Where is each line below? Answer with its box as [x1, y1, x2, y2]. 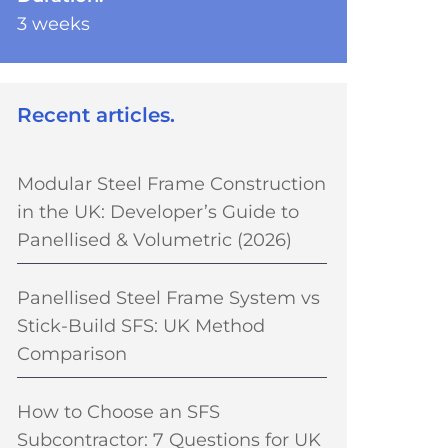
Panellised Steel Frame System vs [17, 287, 321, 309]
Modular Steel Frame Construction [17, 173, 327, 195]
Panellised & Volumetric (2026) [17, 229, 293, 251]
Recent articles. [17, 102, 176, 127]
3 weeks [17, 12, 91, 34]
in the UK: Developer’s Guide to [17, 201, 300, 223]
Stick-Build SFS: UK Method [17, 315, 266, 337]
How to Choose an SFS [17, 401, 221, 423]
